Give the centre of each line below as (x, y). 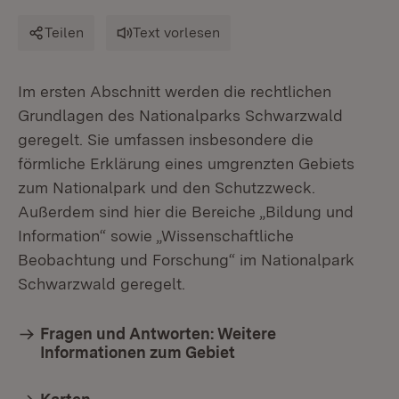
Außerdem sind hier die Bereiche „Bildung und (186, 212)
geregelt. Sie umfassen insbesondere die (166, 139)
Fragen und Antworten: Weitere (158, 334)
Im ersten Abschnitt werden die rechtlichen (175, 91)
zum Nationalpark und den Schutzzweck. (167, 187)
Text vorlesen (176, 33)
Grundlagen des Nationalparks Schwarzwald (180, 115)
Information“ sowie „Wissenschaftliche (156, 236)
